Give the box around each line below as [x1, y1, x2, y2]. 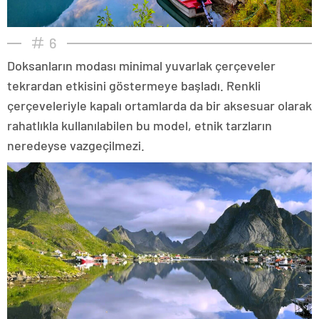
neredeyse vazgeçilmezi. [7, 137, 145, 153]
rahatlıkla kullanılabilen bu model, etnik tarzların [7, 117, 272, 133]
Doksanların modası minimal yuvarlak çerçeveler [7, 57, 276, 73]
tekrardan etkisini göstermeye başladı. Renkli [7, 77, 261, 93]
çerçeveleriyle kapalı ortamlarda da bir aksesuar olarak [7, 97, 312, 113]
